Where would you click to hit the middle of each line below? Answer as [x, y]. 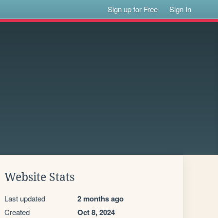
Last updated [25, 198]
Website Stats [39, 177]
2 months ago [100, 199]
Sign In [181, 9]
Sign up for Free [133, 9]
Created [17, 212]
